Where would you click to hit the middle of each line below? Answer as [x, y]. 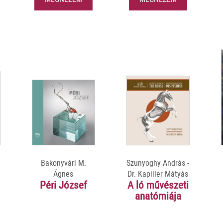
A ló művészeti [158, 185]
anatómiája [158, 196]
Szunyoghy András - [158, 163]
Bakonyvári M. [63, 163]
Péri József [63, 185]
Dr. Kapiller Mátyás [158, 174]
